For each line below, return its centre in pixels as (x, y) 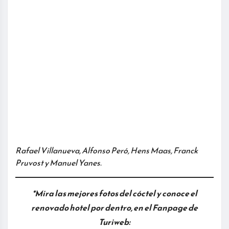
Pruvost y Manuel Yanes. (59, 163)
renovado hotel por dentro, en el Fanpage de (114, 208)
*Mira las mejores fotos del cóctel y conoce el (114, 193)
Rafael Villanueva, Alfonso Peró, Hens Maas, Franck (107, 151)
